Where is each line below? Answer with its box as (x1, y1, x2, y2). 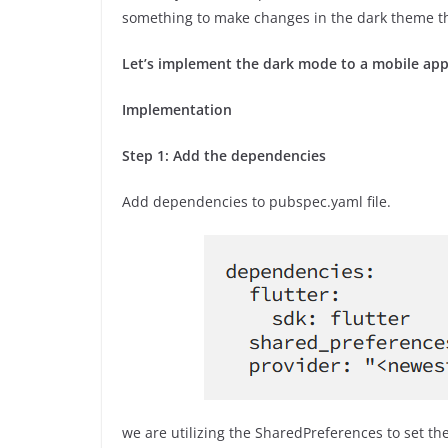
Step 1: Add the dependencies (122, 146, 326, 166)
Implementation (122, 100, 232, 120)
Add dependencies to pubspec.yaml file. (122, 192, 391, 212)
